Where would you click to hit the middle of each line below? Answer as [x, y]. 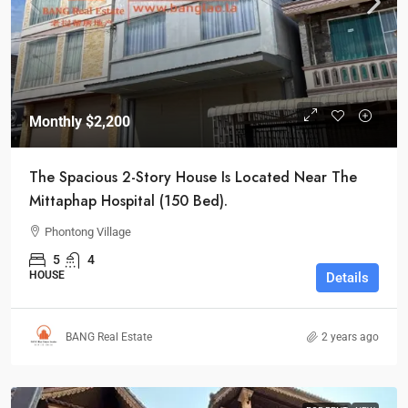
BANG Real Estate [109, 337]
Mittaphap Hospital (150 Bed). [128, 201]
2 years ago [350, 337]
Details [347, 278]
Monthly [57, 122]
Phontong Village [88, 232]
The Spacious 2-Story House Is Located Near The [193, 177]
